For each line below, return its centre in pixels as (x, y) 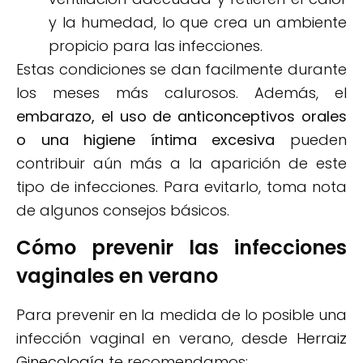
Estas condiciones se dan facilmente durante (181, 69)
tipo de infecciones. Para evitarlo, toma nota (181, 186)
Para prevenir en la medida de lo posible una (181, 315)
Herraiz (322, 339)
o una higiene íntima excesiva (146, 139)
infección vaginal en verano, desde (156, 339)
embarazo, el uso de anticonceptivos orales (181, 116)
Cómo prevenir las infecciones (181, 248)
